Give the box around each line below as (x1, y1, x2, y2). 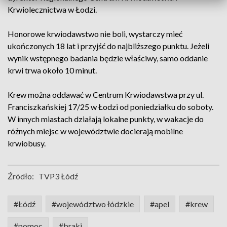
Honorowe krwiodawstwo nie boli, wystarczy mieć (8, 29, 182, 39)
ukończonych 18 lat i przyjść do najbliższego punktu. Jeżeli (8, 41, 209, 51)
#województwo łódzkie (52, 199, 134, 209)
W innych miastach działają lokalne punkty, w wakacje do (8, 114, 204, 124)
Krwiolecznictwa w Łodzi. (8, 5, 97, 14)
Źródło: (8, 171, 34, 181)
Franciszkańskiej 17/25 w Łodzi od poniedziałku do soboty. (8, 102, 213, 111)
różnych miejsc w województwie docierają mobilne (8, 126, 183, 136)
